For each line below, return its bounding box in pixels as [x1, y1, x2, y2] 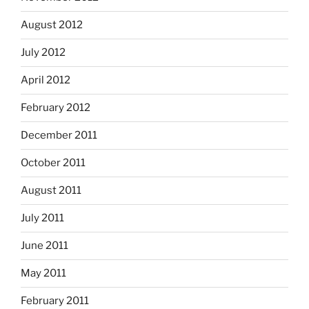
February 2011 [21, 295, 89, 308]
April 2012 [21, 74, 70, 87]
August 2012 [21, 19, 83, 32]
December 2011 [21, 129, 97, 142]
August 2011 [21, 184, 81, 197]
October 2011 [21, 157, 86, 170]
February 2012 [21, 101, 90, 114]
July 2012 [21, 46, 66, 59]
